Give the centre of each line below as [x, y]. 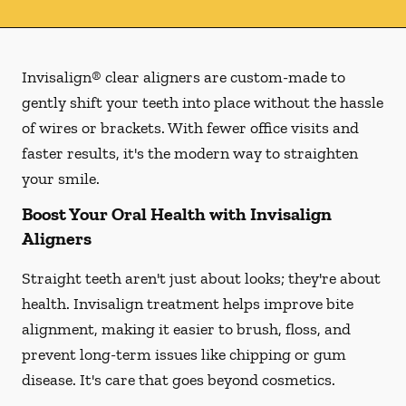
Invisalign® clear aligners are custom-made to [184, 77]
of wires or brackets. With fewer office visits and [190, 128]
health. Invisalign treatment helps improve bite [188, 304]
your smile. [61, 179]
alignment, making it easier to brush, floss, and [186, 329]
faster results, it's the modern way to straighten [190, 153]
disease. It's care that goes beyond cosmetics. [179, 380]
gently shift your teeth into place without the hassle [203, 102]
